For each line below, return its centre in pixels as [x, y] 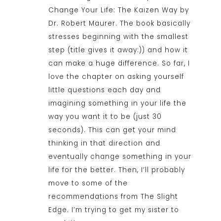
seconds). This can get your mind [112, 130]
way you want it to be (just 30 [105, 117]
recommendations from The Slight [113, 197]
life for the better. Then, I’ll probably [116, 170]
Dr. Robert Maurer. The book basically [119, 24]
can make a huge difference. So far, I [119, 64]
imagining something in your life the [117, 104]
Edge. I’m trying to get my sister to [113, 210]
